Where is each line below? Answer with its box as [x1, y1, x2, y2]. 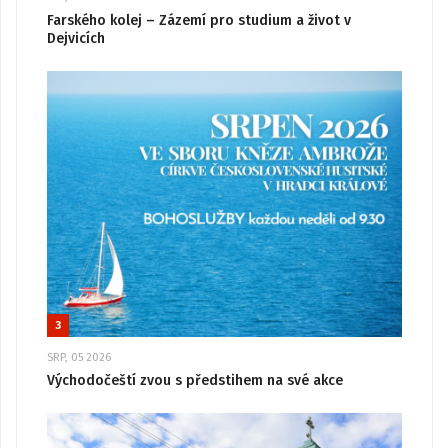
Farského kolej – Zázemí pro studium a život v [47, 11, 351, 29]
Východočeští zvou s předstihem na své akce [47, 372, 343, 390]
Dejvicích [47, 29, 105, 47]
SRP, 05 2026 [47, 350, 111, 364]
